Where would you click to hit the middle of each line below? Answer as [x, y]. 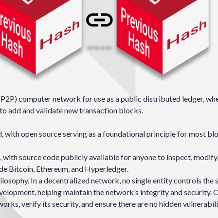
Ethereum [52, 169]
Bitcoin [21, 169]
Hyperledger [106, 169]
